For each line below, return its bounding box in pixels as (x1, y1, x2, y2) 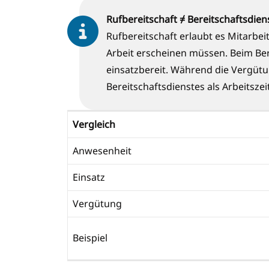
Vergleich (73, 118, 115, 131)
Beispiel (73, 231, 110, 245)
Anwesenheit (73, 144, 134, 158)
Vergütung (73, 197, 124, 211)
